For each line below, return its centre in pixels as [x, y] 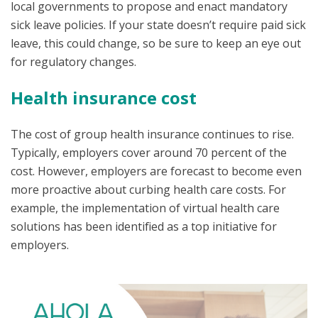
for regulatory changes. [73, 61]
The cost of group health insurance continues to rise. [152, 134]
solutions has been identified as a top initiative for [144, 226]
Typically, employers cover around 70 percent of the [149, 152]
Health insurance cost [104, 98]
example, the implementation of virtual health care [145, 208]
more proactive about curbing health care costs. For [148, 189]
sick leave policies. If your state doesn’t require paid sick [158, 24]
